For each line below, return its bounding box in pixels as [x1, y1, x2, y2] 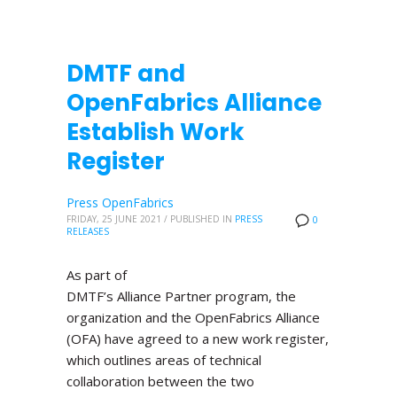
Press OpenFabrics [66, 194, 174, 212]
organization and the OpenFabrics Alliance [66, 307, 320, 326]
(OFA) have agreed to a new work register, [66, 329, 329, 347]
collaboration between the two [66, 371, 254, 390]
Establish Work [66, 116, 245, 149]
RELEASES [66, 225, 109, 238]
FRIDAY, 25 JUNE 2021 [66, 213, 161, 226]
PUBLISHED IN [170, 213, 232, 226]
